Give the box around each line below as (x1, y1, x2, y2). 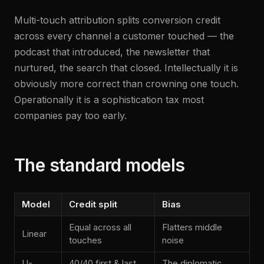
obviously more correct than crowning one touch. (14, 78, 239, 90)
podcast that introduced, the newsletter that (14, 46, 210, 58)
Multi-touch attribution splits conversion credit (14, 14, 220, 26)
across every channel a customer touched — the (14, 30, 234, 42)
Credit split (69, 199, 117, 210)
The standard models (14, 154, 185, 176)
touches (69, 235, 102, 246)
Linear (22, 228, 47, 239)
